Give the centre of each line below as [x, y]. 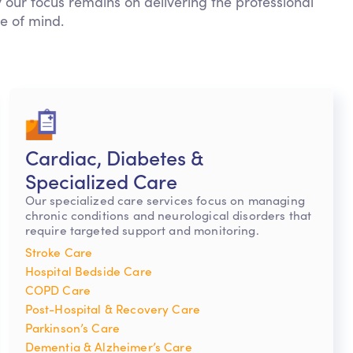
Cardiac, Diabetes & [114, 157]
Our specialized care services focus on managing [165, 200]
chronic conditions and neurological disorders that [168, 215]
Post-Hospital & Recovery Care [113, 309]
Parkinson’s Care [72, 328]
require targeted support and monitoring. [142, 230]
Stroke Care [59, 252]
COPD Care [58, 290]
